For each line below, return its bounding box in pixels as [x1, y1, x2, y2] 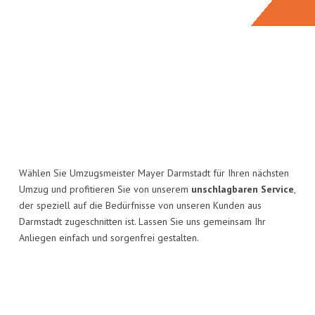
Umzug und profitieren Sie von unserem [19, 183, 191, 196]
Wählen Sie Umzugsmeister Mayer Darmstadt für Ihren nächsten [19, 167, 289, 180]
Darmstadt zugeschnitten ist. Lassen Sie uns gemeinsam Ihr [19, 215, 266, 229]
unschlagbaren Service [191, 183, 294, 196]
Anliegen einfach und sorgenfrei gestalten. [19, 231, 199, 245]
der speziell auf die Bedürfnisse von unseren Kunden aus [19, 199, 262, 212]
